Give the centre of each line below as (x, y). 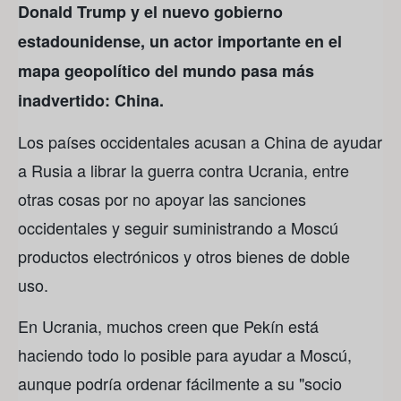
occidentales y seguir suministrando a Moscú (178, 227)
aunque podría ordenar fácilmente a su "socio (180, 384)
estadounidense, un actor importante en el (180, 41)
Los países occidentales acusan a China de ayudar (200, 141)
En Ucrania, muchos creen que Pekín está (168, 326)
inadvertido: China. (91, 100)
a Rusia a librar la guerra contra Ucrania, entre (183, 170)
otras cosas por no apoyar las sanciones (162, 198)
